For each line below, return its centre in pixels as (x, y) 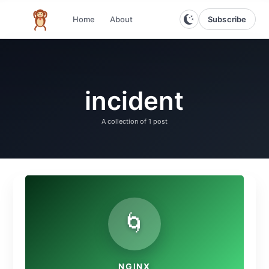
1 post (158, 121)
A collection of (125, 121)
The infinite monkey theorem (94, 26)
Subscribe (227, 19)
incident (134, 100)
